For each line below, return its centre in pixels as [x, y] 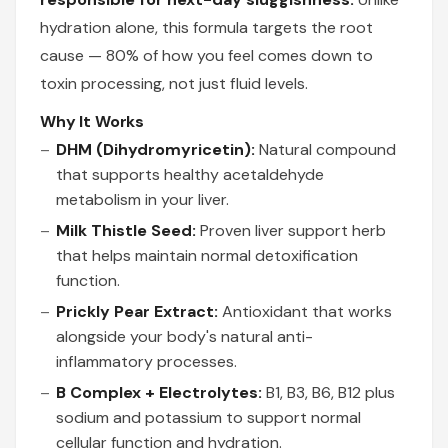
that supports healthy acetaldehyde [190, 174]
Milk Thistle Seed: [126, 230]
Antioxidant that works [305, 311]
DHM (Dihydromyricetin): [155, 149]
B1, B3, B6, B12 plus [328, 392]
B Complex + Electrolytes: [159, 392]
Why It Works [92, 121]
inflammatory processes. [146, 361]
